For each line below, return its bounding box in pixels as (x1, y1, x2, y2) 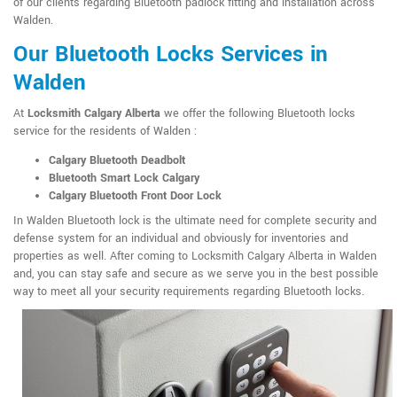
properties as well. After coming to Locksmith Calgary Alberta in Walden (13, 248, 377, 265)
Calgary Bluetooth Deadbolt (49, 152, 185, 169)
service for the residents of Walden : (13, 123, 197, 140)
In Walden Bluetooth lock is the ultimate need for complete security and (13, 213, 377, 230)
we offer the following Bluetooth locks (160, 105, 355, 122)
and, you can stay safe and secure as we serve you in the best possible (13, 266, 378, 283)
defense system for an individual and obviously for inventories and (13, 230, 348, 247)
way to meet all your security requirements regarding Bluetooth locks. (13, 284, 364, 300)
